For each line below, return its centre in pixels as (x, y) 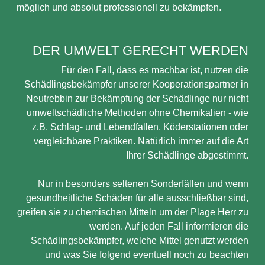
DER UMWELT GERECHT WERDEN (140, 51)
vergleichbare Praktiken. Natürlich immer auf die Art (141, 141)
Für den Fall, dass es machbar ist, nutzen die (155, 70)
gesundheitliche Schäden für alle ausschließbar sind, (137, 198)
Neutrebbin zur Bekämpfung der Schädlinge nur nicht (137, 98)
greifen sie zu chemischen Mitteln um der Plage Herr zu (133, 212)
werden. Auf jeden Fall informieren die (169, 226)
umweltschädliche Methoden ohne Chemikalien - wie (138, 113)
